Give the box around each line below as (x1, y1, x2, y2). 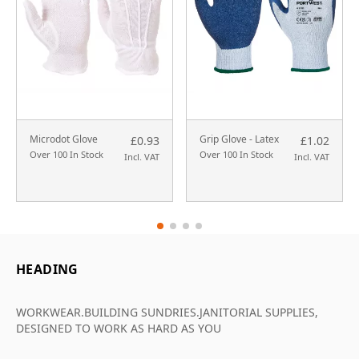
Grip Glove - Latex (200, 132, 279, 147)
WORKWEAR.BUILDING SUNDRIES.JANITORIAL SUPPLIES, (16, 305, 318, 321)
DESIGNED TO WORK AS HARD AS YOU (16, 321, 221, 337)
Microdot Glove (30, 132, 98, 147)
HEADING (16, 260, 79, 279)
